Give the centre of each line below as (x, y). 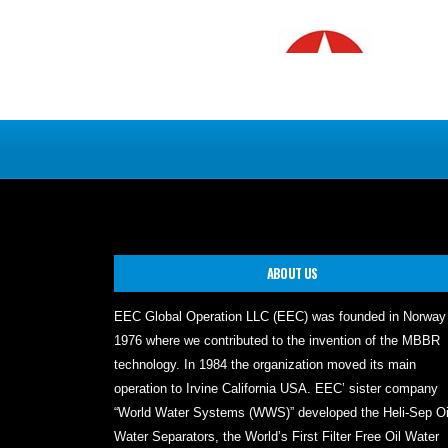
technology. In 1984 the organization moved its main (265, 379)
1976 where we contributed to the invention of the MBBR (277, 355)
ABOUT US (292, 288)
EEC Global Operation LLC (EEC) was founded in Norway (280, 331)
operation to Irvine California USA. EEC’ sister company (276, 403)
